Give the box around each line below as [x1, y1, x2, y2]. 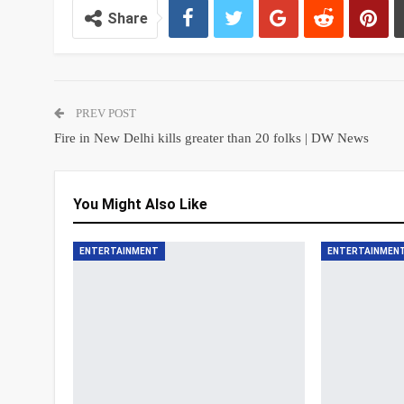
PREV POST [72, 106, 136, 120]
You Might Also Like [72, 195, 207, 213]
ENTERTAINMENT [78, 245, 159, 256]
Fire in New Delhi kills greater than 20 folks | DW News [53, 130, 369, 145]
